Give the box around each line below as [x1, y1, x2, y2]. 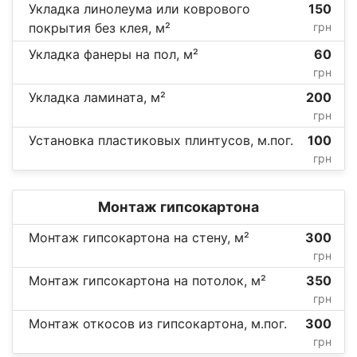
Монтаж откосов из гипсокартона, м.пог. [29, 315, 287, 331]
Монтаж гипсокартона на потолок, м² [29, 272, 266, 288]
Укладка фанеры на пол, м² [29, 45, 198, 62]
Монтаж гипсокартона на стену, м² [29, 229, 249, 245]
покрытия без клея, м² [29, 19, 171, 36]
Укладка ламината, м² [29, 88, 166, 105]
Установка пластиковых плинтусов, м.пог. [29, 131, 293, 148]
